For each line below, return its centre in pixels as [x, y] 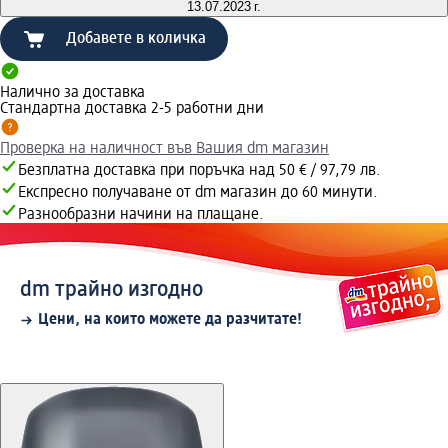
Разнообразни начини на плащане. [141, 215]
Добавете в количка [136, 39]
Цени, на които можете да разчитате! [170, 320]
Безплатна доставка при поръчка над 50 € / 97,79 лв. [199, 171]
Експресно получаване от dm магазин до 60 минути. [198, 193]
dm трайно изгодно [111, 290]
